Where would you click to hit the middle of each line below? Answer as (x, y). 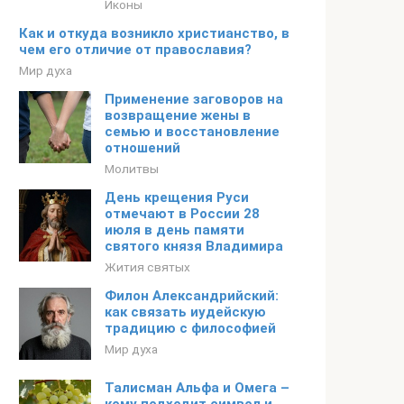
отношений (142, 148)
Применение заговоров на (194, 99)
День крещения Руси (177, 197)
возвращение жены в (178, 115)
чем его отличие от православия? (135, 50)
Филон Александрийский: (192, 296)
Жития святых (147, 267)
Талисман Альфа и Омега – (197, 388)
